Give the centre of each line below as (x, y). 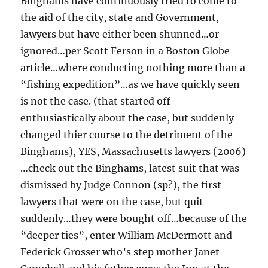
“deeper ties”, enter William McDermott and (127, 235)
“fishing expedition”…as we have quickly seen (130, 85)
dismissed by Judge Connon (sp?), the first (121, 185)
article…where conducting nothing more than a (133, 68)
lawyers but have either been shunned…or (120, 34)
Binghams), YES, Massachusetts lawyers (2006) (133, 152)
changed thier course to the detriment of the (127, 135)
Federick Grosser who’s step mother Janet (120, 252)
